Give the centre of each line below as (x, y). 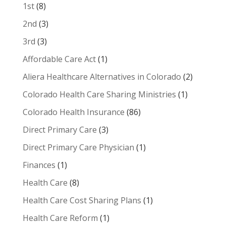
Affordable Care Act (59, 59)
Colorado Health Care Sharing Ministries (99, 94)
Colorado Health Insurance (73, 112)
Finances (39, 165)
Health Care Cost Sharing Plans (82, 200)
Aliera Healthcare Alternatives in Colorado (102, 76)
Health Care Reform (60, 218)
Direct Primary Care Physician (78, 147)
